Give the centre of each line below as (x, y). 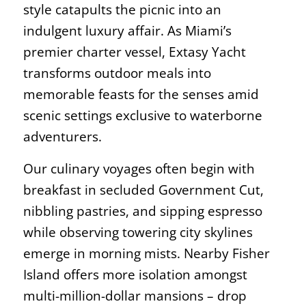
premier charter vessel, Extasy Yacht (134, 52)
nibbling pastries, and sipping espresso (142, 211)
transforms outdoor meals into (117, 73)
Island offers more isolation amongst (135, 274)
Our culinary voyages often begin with (139, 168)
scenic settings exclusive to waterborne (142, 115)
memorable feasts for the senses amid (141, 94)
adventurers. (64, 136)
